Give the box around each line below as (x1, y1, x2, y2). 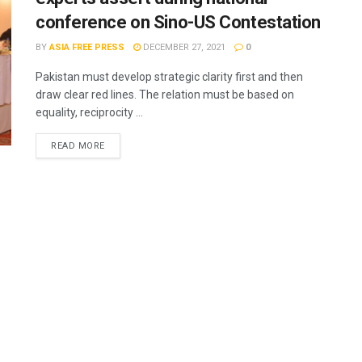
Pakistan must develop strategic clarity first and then (36, 70, 303, 83)
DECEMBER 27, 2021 (141, 42, 225, 53)
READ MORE (51, 141, 105, 151)
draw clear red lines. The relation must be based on (36, 88, 294, 101)
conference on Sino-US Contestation (36, 12, 322, 32)
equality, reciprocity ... (36, 106, 143, 119)
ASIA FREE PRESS (49, 42, 124, 53)
